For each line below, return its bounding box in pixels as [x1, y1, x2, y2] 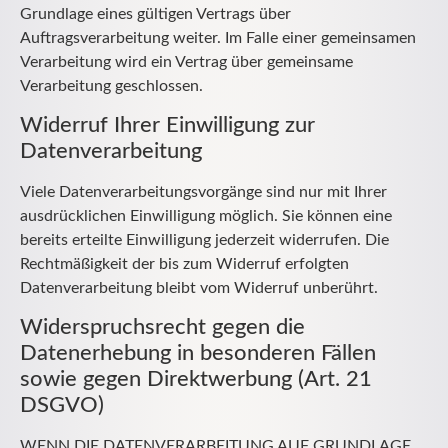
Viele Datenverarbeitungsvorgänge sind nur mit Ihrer [20, 183, 387, 200]
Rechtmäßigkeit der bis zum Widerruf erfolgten [20, 255, 349, 272]
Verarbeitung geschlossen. [20, 77, 203, 94]
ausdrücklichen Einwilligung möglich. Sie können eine [20, 207, 392, 224]
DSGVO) [20, 394, 104, 417]
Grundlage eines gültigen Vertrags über [20, 5, 291, 22]
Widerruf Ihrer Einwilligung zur [20, 113, 315, 136]
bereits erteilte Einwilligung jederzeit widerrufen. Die [20, 231, 389, 248]
